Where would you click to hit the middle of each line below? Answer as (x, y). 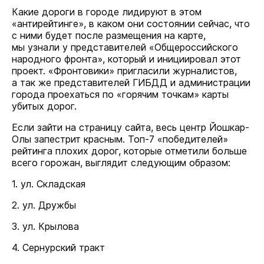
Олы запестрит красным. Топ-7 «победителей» (120, 139)
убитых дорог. (44, 106)
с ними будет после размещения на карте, (109, 35)
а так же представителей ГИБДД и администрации (131, 82)
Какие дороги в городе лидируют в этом (107, 12)
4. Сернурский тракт (58, 247)
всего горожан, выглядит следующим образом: (121, 163)
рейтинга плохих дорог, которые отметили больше (129, 151)
